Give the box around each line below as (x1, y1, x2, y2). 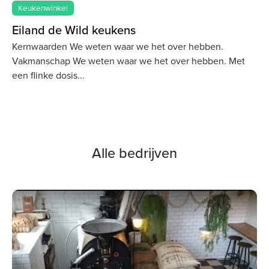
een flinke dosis (12, 68, 77, 83)
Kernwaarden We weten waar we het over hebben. (12, 40, 223, 54)
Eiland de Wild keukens (12, 20, 136, 39)
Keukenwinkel (18, 1, 68, 14)
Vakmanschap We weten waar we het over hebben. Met (12, 54, 245, 68)
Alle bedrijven (92, 142, 177, 163)
